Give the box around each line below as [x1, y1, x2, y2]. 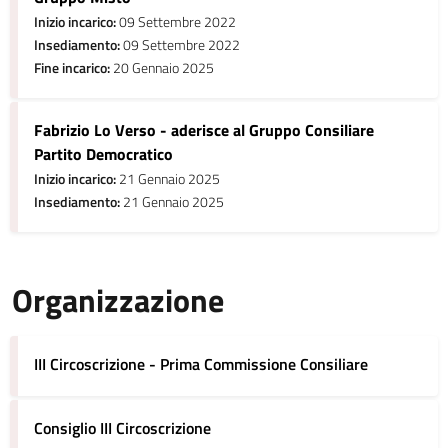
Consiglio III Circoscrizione [34, 416, 211, 440]
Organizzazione [12, 276, 224, 324]
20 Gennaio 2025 [110, 57, 214, 79]
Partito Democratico [34, 142, 173, 166]
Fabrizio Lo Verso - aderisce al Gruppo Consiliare [34, 118, 374, 142]
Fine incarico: [34, 57, 110, 79]
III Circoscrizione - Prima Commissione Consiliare [34, 352, 368, 376]
